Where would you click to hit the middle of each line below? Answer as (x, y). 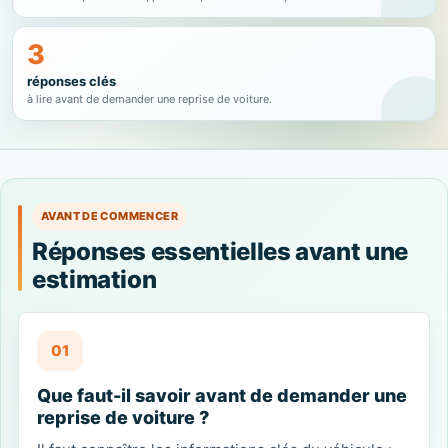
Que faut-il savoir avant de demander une (222, 395)
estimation (94, 279)
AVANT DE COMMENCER (109, 216)
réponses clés (71, 81)
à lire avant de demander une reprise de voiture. (149, 99)
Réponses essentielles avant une (220, 251)
